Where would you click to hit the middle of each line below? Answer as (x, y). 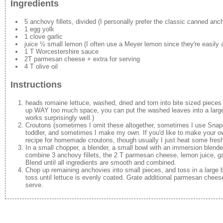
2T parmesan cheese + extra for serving (82, 59)
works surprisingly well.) (60, 117)
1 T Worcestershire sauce (62, 52)
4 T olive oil (41, 67)
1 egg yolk (40, 29)
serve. (35, 185)
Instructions (36, 84)
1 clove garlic (44, 37)
